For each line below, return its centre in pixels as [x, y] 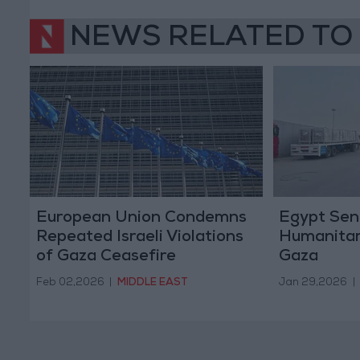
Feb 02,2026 [70, 284]
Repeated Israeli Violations [139, 237]
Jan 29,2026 [313, 284]
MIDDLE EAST [153, 284]
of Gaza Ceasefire [106, 257]
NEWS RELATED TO [211, 39]
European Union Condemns [141, 218]
